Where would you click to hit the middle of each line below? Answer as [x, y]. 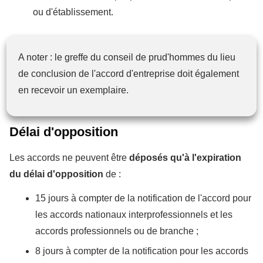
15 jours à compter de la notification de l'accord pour [143, 198]
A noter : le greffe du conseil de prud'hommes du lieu [127, 57]
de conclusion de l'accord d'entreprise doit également [129, 73]
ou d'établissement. [74, 12]
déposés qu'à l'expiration [185, 157]
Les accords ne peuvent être [69, 157]
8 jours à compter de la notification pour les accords [142, 251]
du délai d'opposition [58, 174]
